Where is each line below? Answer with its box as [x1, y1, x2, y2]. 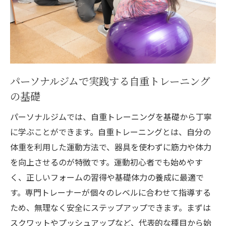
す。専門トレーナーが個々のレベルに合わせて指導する [10, 186, 211, 199]
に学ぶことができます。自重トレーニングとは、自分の [10, 126, 211, 138]
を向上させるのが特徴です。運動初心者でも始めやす [10, 156, 203, 168]
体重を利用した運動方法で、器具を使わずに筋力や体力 [10, 141, 211, 153]
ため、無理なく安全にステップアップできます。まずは [10, 201, 211, 214]
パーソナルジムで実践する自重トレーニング [10, 74, 210, 89]
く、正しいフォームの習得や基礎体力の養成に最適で [10, 171, 204, 184]
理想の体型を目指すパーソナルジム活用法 [46, 22, 199, 35]
